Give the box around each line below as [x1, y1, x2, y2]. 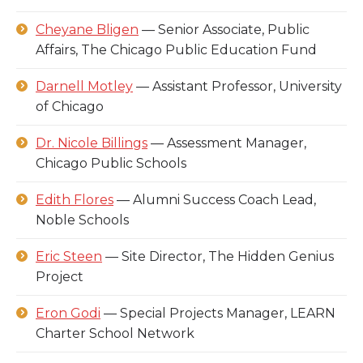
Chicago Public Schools [36, 156, 186, 171]
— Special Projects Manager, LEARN [100, 305, 335, 321]
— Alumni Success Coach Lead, [113, 192, 316, 207]
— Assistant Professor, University [133, 79, 342, 94]
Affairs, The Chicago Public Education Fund [36, 42, 317, 58]
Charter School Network [36, 326, 194, 341]
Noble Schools [36, 212, 129, 228]
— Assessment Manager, [147, 135, 306, 151]
